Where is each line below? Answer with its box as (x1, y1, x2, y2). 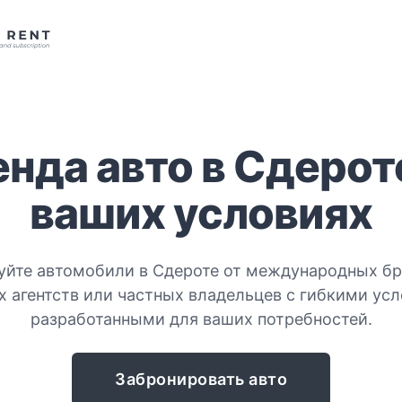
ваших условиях (29, 187, 373, 240)
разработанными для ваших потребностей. (30, 310, 372, 328)
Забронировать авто (115, 370, 287, 389)
